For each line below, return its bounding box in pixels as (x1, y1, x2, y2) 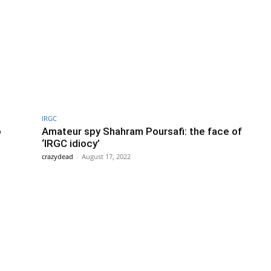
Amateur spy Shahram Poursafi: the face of (42, 125, 242, 137)
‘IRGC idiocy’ (42, 137, 100, 149)
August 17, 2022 (82, 151, 131, 161)
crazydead (42, 151, 73, 161)
